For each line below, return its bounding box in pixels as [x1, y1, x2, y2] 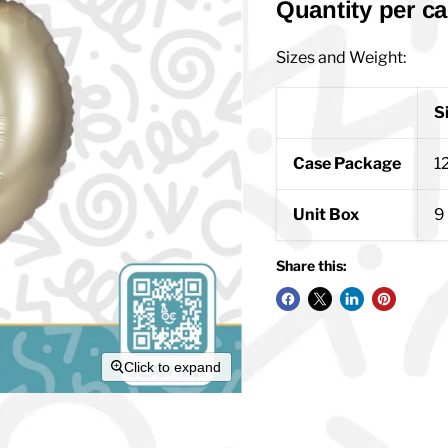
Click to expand [124, 358, 222, 375]
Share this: [275, 257, 347, 275]
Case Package [292, 154, 401, 174]
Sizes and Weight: [275, 48, 406, 68]
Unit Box [292, 205, 359, 225]
